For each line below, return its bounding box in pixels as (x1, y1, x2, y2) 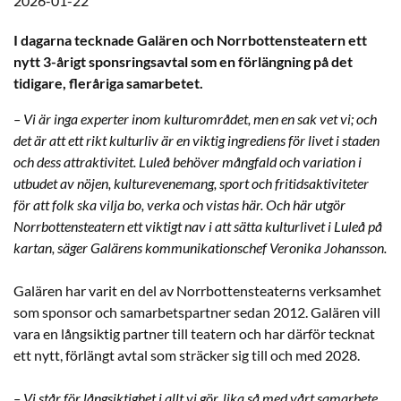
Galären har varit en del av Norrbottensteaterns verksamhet (13, 281, 381, 299)
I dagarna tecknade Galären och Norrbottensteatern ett (13, 30, 367, 48)
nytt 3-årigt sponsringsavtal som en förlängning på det (13, 52, 353, 70)
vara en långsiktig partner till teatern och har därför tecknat (13, 324, 375, 342)
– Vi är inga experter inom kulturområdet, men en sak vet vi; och (13, 109, 377, 127)
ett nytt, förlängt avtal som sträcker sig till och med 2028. (13, 346, 360, 363)
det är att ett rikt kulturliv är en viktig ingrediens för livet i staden (13, 131, 380, 149)
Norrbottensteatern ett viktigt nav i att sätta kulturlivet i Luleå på (13, 217, 382, 235)
